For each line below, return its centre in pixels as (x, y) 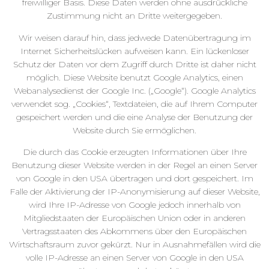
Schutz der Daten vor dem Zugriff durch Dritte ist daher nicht (134, 64)
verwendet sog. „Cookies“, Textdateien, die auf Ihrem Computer (134, 104)
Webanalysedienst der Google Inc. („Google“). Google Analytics (134, 90)
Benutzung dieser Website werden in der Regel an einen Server (134, 165)
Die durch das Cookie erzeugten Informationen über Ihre (134, 152)
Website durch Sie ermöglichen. (134, 130)
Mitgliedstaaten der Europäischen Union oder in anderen (134, 218)
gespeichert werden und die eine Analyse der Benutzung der (134, 117)
